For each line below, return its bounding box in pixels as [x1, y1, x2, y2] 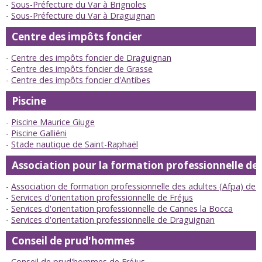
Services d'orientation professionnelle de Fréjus [11, 192, 193, 204]
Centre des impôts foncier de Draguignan [11, 52, 171, 64]
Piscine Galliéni [11, 127, 67, 139]
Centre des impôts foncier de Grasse [11, 63, 153, 75]
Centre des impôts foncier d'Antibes [11, 74, 150, 86]
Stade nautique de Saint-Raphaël [11, 139, 138, 150]
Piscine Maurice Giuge [11, 116, 95, 128]
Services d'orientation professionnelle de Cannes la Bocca [11, 203, 233, 215]
